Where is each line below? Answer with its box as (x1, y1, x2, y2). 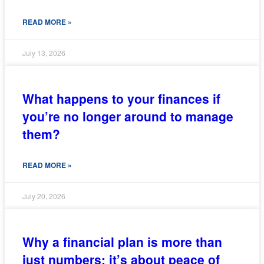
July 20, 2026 (22, 190, 65, 201)
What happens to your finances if (22, 89, 220, 107)
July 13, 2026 (22, 47, 65, 58)
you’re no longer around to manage (22, 107, 233, 125)
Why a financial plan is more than (22, 232, 222, 250)
